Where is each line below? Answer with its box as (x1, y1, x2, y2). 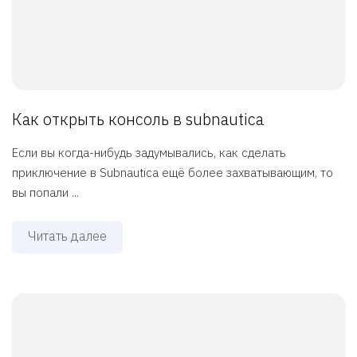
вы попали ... (12, 185, 79, 201)
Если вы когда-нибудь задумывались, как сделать (12, 145, 286, 161)
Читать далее (28, 228, 107, 245)
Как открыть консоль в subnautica (12, 108, 264, 131)
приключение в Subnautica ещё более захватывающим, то (12, 165, 333, 181)
